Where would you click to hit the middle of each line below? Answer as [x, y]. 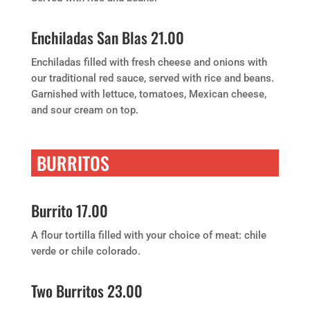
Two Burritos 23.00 [86, 291]
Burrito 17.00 [69, 210]
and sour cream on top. [84, 110]
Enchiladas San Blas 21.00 [107, 37]
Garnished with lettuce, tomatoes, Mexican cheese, [148, 94]
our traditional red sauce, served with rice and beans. [152, 78]
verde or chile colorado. [85, 251]
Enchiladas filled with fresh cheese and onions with [149, 62]
